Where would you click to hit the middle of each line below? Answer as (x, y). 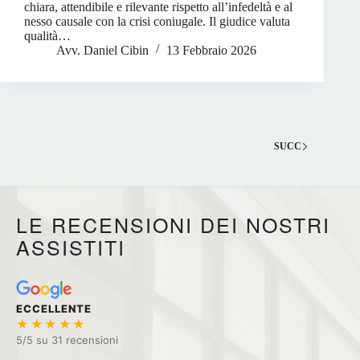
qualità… (47, 36)
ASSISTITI (71, 247)
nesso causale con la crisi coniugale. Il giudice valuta (157, 21)
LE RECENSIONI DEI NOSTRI (173, 225)
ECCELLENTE (54, 309)
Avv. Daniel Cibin (102, 50)
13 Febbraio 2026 (211, 50)
